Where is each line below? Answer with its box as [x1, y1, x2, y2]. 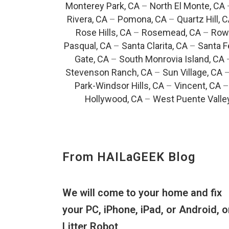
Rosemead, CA [142, 27, 201, 38]
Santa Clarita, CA [121, 40, 188, 52]
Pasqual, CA [63, 40, 111, 52]
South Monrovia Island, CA [119, 54, 224, 65]
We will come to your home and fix [62, 187, 222, 199]
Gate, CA [74, 54, 109, 65]
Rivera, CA [66, 14, 107, 25]
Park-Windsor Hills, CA [74, 80, 164, 91]
